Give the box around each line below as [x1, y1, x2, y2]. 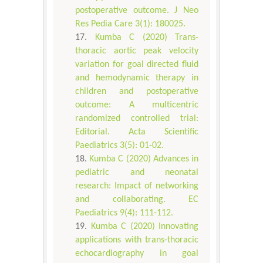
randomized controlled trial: [75, 114, 198, 124]
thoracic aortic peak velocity [75, 46, 198, 56]
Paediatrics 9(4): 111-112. [75, 208, 173, 218]
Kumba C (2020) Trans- [95, 33, 198, 43]
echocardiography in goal [75, 249, 198, 259]
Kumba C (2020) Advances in [89, 154, 199, 164]
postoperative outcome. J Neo [75, 6, 198, 16]
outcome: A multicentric [75, 100, 198, 110]
